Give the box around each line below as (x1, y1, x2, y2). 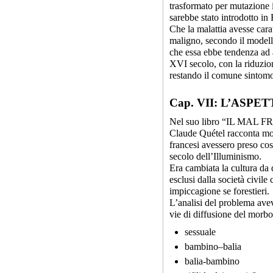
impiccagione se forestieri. (169, 186, 269, 196)
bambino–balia (185, 241, 241, 252)
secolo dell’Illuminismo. (169, 151, 261, 161)
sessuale (185, 227, 216, 237)
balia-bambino (185, 256, 239, 266)
